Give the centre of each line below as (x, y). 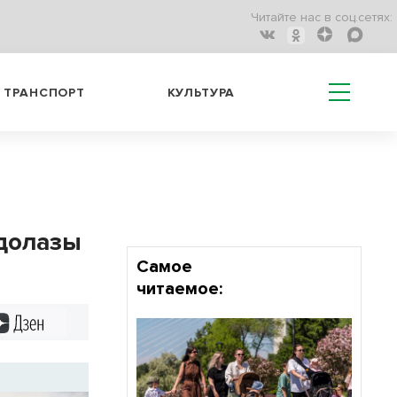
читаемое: (179, 289)
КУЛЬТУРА (201, 92)
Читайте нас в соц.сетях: (322, 18)
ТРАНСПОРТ (44, 92)
